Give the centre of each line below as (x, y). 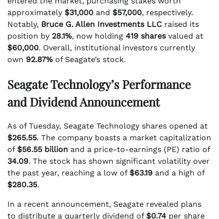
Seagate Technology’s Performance (99, 84)
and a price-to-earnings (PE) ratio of (139, 150)
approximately (36, 13)
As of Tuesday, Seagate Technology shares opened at (108, 126)
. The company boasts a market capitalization (124, 138)
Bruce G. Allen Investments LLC (101, 24)
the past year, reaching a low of (68, 173)
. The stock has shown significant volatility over (119, 161)
